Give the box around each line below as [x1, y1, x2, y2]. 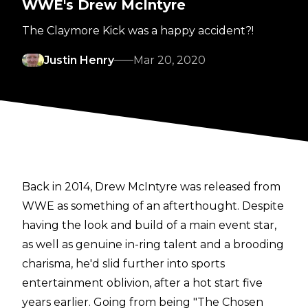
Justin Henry [44, 53, 114, 67]
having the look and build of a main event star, [22, 218, 276, 232]
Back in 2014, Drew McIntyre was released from [22, 179, 280, 193]
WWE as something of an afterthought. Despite [22, 199, 284, 212]
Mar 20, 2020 [133, 53, 206, 67]
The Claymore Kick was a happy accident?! [22, 23, 254, 37]
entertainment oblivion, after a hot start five [22, 276, 263, 289]
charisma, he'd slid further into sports [22, 256, 225, 270]
